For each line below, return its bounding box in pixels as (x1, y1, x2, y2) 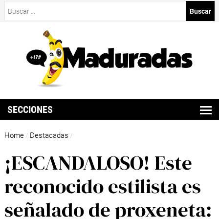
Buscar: (4, 2, 27, 10)
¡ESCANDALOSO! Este (4, 149, 192, 176)
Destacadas (29, 131, 68, 140)
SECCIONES (7, 103, 53, 115)
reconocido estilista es (4, 172, 201, 200)
